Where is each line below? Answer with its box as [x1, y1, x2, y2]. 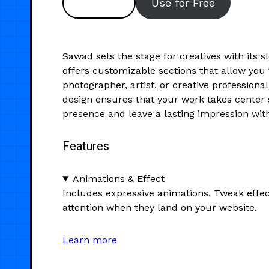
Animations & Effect [72, 172, 165, 184]
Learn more [62, 234, 117, 246]
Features [62, 137, 109, 155]
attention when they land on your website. [62, 201, 257, 213]
